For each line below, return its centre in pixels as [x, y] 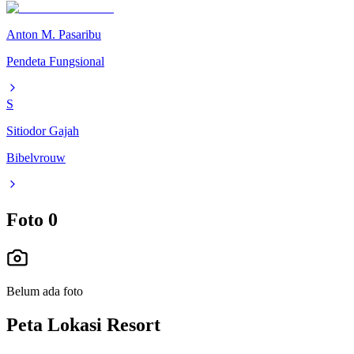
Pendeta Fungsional [55, 62]
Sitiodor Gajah [43, 131]
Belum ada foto [45, 292]
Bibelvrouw [36, 158]
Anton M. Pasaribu [54, 35]
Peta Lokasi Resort [83, 325]
